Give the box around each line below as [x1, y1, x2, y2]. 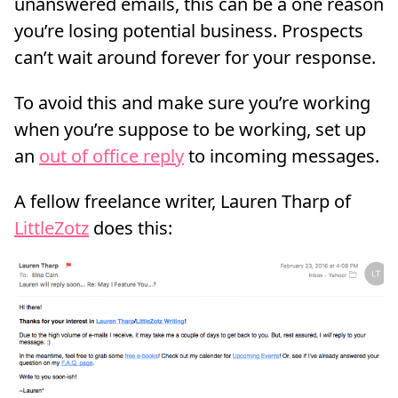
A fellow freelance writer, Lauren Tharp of [14, 188, 351, 213]
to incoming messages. [184, 144, 379, 169]
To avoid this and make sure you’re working [14, 91, 370, 115]
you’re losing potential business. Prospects [14, 19, 363, 44]
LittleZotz [14, 215, 89, 240]
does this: [89, 215, 172, 240]
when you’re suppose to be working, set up [14, 117, 366, 142]
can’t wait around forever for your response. [14, 45, 376, 70]
